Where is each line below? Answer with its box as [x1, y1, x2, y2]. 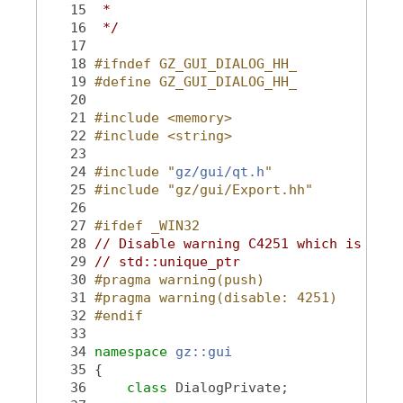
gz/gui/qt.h [175, 164, 264, 179]
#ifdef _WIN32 [94, 218, 200, 233]
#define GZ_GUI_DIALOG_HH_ [94, 74, 297, 89]
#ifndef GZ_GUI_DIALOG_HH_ [94, 56, 297, 71]
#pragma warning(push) [94, 272, 264, 287]
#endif [94, 308, 143, 323]
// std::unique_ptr [94, 254, 240, 269]
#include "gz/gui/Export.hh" [94, 182, 313, 197]
